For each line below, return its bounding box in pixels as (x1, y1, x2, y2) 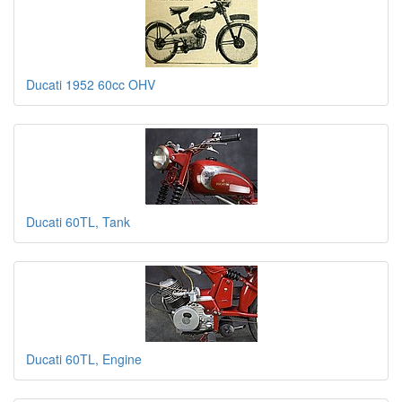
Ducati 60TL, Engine (26, 350, 142, 368)
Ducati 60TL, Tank (26, 213, 130, 231)
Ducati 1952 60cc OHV (26, 75, 155, 93)
